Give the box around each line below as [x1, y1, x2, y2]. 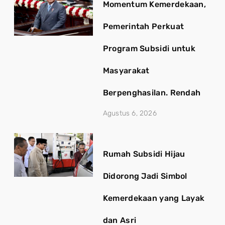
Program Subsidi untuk [102, 43, 196, 53]
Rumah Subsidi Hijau [102, 149, 185, 159]
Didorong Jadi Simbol [102, 171, 187, 181]
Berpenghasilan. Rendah [102, 87, 201, 97]
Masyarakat [102, 65, 150, 75]
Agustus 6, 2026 [102, 108, 157, 118]
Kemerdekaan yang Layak [102, 193, 205, 203]
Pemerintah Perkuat [102, 21, 184, 31]
